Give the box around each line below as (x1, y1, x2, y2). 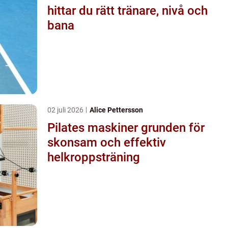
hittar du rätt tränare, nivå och (47, 3, 208, 18)
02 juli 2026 (47, 105, 85, 114)
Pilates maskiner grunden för (47, 120, 141, 135)
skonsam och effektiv (47, 135, 166, 150)
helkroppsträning (47, 150, 140, 164)
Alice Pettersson (90, 105, 143, 114)
